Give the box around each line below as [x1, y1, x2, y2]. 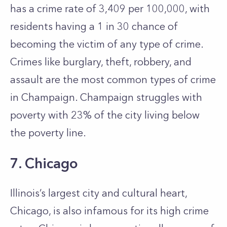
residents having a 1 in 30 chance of [10, 20, 178, 32]
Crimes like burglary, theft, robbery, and [10, 56, 192, 68]
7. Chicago [10, 155, 78, 172]
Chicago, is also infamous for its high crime [10, 205, 209, 217]
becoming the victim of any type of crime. [10, 38, 203, 50]
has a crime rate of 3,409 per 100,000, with [10, 3, 210, 15]
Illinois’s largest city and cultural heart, [10, 187, 187, 199]
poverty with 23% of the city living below [10, 109, 200, 121]
